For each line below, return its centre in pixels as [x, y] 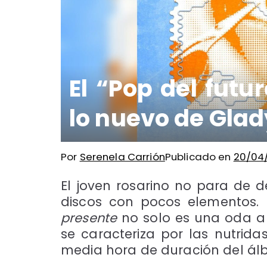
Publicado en [199, 156]
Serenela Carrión [122, 156]
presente [89, 218]
